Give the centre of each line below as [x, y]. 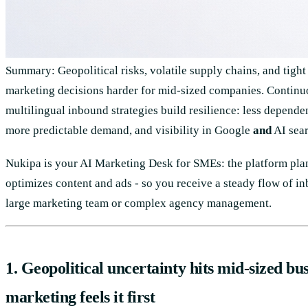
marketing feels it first [80, 297]
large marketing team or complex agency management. [139, 203]
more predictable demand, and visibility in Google [129, 130]
